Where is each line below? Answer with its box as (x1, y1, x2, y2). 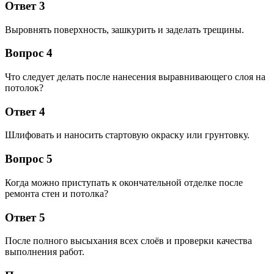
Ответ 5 (5, 210, 45, 224)
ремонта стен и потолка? (5, 188, 108, 199)
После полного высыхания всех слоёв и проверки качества (5, 235, 252, 246)
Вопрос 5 (5, 152, 53, 166)
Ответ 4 (5, 105, 45, 118)
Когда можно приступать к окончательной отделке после (5, 177, 243, 188)
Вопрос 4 (5, 46, 53, 60)
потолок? (5, 82, 43, 93)
